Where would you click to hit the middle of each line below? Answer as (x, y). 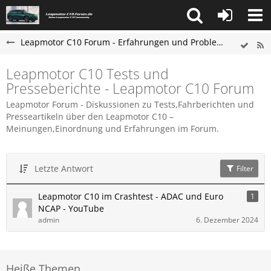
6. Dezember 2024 (227, 220)
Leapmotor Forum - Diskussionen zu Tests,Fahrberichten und (130, 104)
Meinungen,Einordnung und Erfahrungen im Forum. (113, 129)
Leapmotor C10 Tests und (87, 74)
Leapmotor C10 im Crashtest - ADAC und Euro (131, 196)
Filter (244, 168)
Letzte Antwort (64, 168)
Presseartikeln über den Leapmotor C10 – (90, 116)
